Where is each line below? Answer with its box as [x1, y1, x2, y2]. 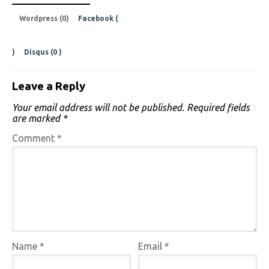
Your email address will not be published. [12, 101, 184, 113]
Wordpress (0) [19, 14, 71, 22]
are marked [12, 112, 62, 124]
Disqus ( [24, 47, 53, 56]
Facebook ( [78, 14, 118, 22]
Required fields [187, 101, 250, 113]
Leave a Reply [12, 79, 85, 92]
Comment [12, 132, 57, 144]
